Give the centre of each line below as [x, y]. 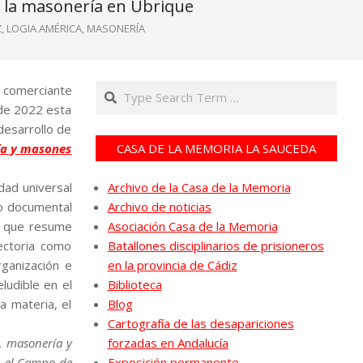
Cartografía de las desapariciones [201, 323]
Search [116, 88]
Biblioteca [135, 284]
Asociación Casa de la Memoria [192, 226]
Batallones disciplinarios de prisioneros [216, 246]
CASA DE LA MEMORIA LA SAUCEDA [216, 148]
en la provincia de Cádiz [172, 265]
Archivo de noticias [159, 207]
